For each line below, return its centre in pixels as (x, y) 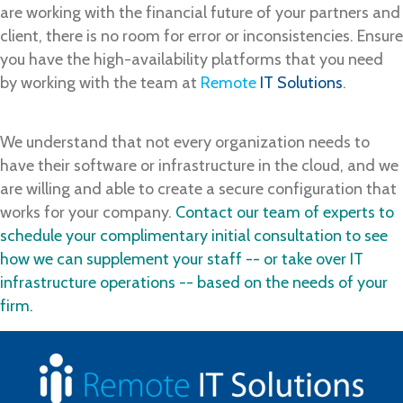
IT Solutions (300, 83)
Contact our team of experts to (285, 213)
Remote (228, 83)
